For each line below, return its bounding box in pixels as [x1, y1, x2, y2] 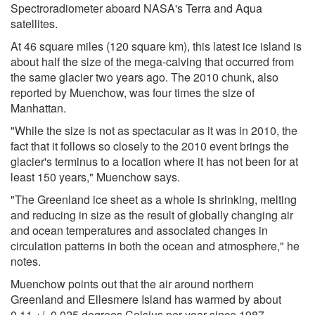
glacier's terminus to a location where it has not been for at [11, 153, 298, 169]
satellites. [11, 15, 58, 32]
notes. [11, 252, 41, 269]
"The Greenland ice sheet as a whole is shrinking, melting [11, 191, 297, 207]
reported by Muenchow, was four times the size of [11, 84, 255, 101]
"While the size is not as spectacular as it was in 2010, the [11, 122, 297, 139]
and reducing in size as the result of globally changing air [11, 206, 293, 223]
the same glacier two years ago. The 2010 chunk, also [11, 68, 278, 85]
